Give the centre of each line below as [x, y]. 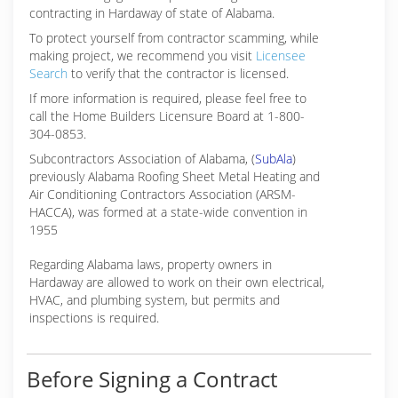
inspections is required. [94, 318]
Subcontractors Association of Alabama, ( [142, 159]
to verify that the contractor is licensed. [178, 73]
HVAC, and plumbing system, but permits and [155, 300]
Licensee [281, 56]
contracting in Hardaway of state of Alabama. [152, 13]
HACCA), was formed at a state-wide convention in [168, 212]
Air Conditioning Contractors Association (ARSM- [163, 194]
